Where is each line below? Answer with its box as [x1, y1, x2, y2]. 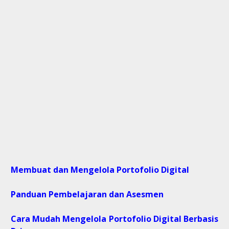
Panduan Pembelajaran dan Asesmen [11, 189, 164, 200]
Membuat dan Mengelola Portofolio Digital [11, 164, 189, 176]
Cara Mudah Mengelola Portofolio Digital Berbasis [11, 213, 218, 225]
